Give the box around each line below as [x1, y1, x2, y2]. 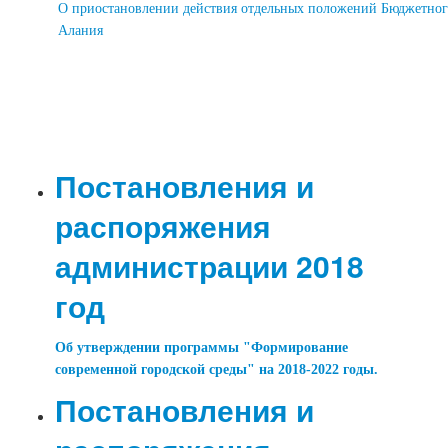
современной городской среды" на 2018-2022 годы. [55, 362, 379, 378]
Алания [58, 23, 104, 39]
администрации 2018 [55, 244, 365, 288]
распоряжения [55, 204, 272, 248]
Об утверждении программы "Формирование [55, 340, 349, 356]
